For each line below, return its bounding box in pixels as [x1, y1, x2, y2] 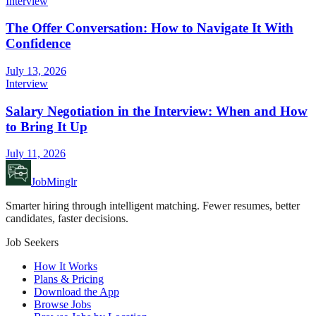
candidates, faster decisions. [6, 212, 128, 225]
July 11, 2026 [6, 147, 66, 160]
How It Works [34, 260, 97, 273]
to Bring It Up [6, 119, 87, 134]
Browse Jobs [34, 298, 91, 311]
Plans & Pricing [34, 273, 104, 286]
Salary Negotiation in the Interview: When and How [6, 103, 308, 119]
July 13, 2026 [6, 64, 66, 77]
